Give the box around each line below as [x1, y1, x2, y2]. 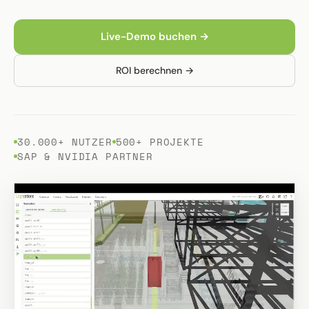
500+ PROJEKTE [115, 134, 204, 149]
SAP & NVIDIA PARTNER [17, 149, 153, 163]
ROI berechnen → [115, 64, 194, 77]
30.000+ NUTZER [17, 134, 112, 149]
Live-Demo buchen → [100, 30, 209, 43]
